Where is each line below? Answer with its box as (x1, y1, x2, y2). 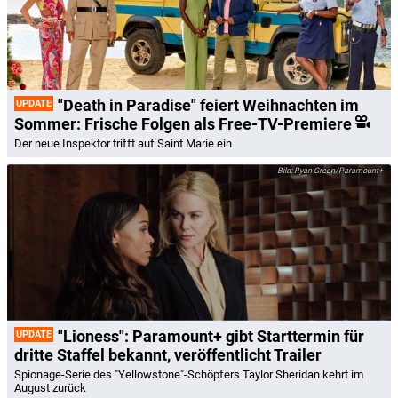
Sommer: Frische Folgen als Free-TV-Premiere (14, 115, 352, 134)
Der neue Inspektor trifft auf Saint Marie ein (14, 137, 232, 151)
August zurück (14, 380, 86, 394)
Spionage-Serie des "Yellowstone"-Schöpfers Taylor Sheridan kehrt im (14, 367, 363, 381)
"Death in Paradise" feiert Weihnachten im (58, 96, 359, 115)
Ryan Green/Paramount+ (292, 166, 383, 176)
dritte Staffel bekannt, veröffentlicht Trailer (14, 345, 322, 364)
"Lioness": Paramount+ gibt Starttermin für (58, 326, 364, 346)
